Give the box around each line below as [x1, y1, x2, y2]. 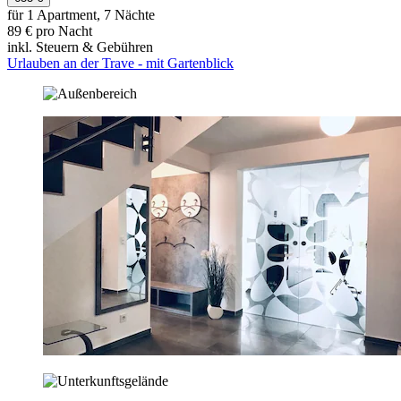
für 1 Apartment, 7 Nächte [7, 7, 155, 23]
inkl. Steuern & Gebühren [7, 39, 153, 55]
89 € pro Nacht [7, 23, 92, 39]
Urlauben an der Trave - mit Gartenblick [7, 55, 234, 72]
